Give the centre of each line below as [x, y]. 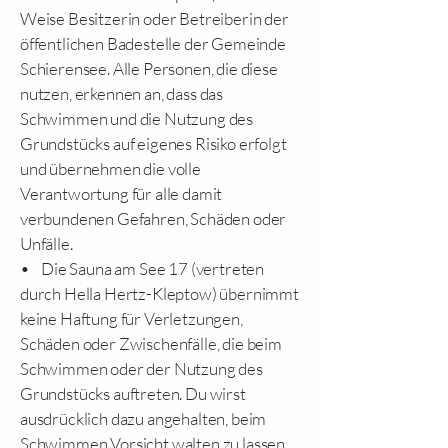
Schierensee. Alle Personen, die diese [149, 68]
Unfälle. [46, 243]
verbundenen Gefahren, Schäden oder [153, 218]
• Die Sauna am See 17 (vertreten [142, 268]
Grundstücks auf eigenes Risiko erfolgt [153, 143]
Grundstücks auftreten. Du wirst [133, 393]
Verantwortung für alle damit [121, 193]
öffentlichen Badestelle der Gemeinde [153, 43]
